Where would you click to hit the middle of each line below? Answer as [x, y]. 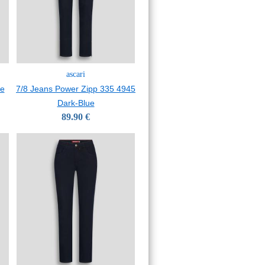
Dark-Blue [76, 103]
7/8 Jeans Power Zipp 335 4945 [76, 89]
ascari [76, 74]
